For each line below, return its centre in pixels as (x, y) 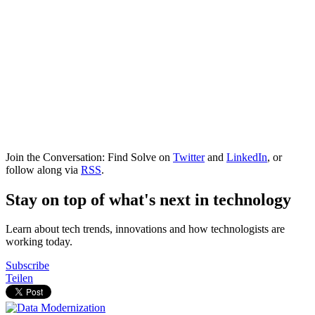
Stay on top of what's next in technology (148, 199)
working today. (39, 242)
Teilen (19, 278)
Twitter (189, 157)
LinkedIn (247, 157)
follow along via (43, 169)
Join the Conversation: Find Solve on (89, 157)
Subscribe (27, 266)
